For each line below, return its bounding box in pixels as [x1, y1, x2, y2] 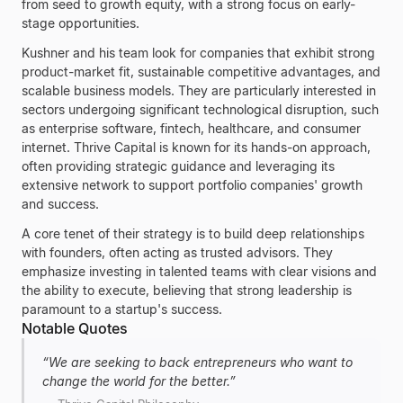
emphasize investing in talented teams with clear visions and [22, 264, 377, 279]
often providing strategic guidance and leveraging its [22, 158, 335, 174]
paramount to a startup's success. [22, 301, 222, 317]
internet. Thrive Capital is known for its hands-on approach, [22, 139, 371, 155]
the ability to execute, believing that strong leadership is [22, 282, 352, 298]
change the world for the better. [42, 373, 229, 389]
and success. [22, 196, 99, 211]
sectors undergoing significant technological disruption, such [22, 102, 379, 117]
